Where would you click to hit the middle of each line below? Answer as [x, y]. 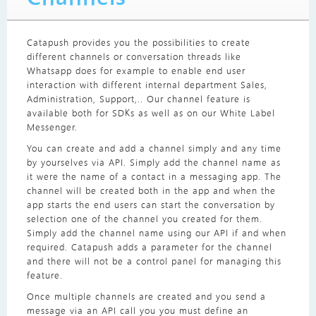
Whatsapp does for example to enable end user [136, 71]
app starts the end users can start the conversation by [151, 205]
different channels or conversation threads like [134, 56]
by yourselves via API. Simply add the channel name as [153, 162]
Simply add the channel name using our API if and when [156, 233]
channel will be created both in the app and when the [151, 190]
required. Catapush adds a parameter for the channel [149, 247]
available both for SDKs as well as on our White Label [151, 113]
